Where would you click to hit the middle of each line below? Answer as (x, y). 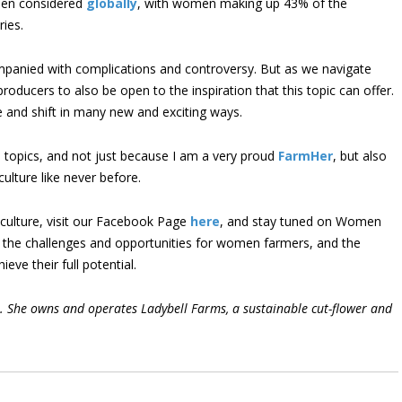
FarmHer (306, 156)
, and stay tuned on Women (301, 221)
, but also (360, 156)
